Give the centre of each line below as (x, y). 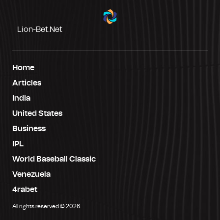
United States (37, 113)
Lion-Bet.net (40, 29)
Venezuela (31, 174)
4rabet (25, 189)
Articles (27, 83)
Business (29, 128)
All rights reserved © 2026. (47, 206)
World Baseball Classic (54, 159)
